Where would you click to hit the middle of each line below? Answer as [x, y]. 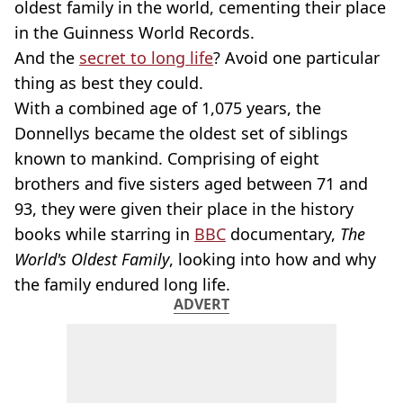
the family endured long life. [122, 284]
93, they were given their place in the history [184, 209]
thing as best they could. [109, 83]
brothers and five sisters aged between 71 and [191, 184]
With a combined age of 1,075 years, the [168, 108]
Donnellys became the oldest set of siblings [181, 133]
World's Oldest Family [92, 259]
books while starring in [104, 234]
